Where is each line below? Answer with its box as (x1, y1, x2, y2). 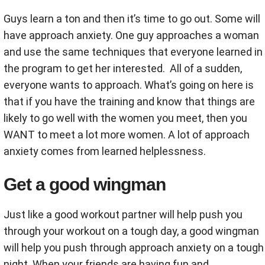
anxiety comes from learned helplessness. (4, 145, 206, 157)
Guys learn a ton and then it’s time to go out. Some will (4, 12, 260, 25)
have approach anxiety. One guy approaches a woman (4, 29, 259, 41)
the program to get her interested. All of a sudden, (4, 62, 242, 75)
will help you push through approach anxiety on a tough (4, 241, 264, 254)
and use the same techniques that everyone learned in (4, 46, 263, 58)
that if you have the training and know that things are (4, 95, 255, 108)
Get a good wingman (4, 174, 166, 194)
